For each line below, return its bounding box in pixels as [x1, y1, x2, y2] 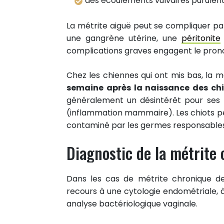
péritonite [181, 32, 220, 44]
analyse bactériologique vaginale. [66, 197, 197, 209]
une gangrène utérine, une [66, 32, 181, 44]
